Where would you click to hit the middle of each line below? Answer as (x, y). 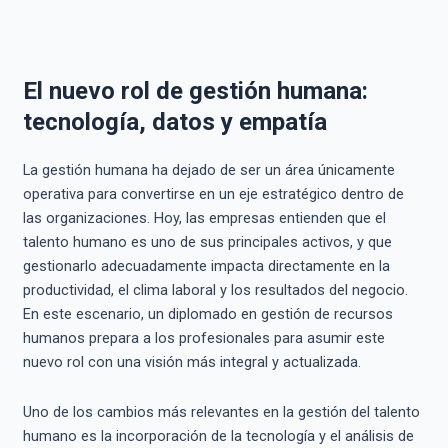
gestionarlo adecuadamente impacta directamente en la (206, 266)
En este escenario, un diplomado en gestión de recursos (207, 314)
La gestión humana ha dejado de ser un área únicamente (208, 170)
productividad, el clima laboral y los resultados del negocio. (215, 290)
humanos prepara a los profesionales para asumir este (203, 338)
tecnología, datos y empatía (174, 122)
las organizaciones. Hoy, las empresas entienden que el (204, 218)
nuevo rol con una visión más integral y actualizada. (191, 362)
